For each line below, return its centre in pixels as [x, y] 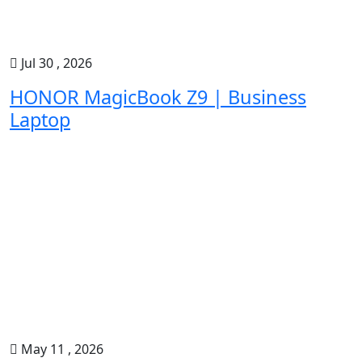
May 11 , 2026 [61, 349]
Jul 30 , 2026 [55, 63]
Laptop [40, 120]
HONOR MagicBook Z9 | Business [158, 97]
